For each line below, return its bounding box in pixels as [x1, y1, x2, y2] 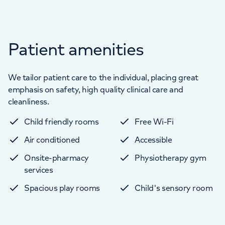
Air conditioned [24, 135, 80, 145]
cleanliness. [8, 96, 49, 107]
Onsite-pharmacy [24, 153, 89, 163]
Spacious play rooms [24, 183, 100, 193]
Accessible [135, 135, 172, 145]
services [24, 165, 53, 175]
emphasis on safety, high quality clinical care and [8, 84, 183, 95]
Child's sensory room [135, 183, 213, 193]
